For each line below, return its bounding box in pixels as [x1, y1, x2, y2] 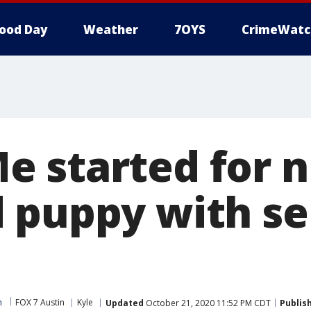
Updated [106, 296, 144, 309]
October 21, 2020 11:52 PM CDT [144, 296, 271, 309]
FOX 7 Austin [15, 296, 65, 308]
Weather [83, 22, 138, 37]
